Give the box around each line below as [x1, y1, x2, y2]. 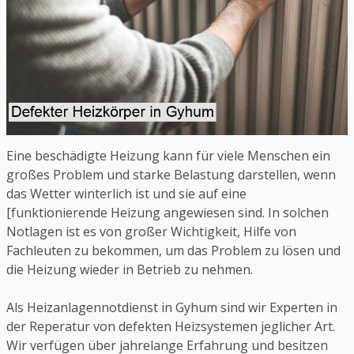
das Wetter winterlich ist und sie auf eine [6, 185, 247, 203]
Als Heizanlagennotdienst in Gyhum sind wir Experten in [6, 299, 337, 317]
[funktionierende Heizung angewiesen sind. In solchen [6, 204, 329, 222]
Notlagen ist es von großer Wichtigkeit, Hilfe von [6, 223, 296, 241]
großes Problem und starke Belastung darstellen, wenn [6, 166, 336, 184]
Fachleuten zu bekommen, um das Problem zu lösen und [6, 242, 341, 260]
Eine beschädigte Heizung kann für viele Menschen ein [6, 147, 330, 165]
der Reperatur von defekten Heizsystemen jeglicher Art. [6, 318, 335, 336]
